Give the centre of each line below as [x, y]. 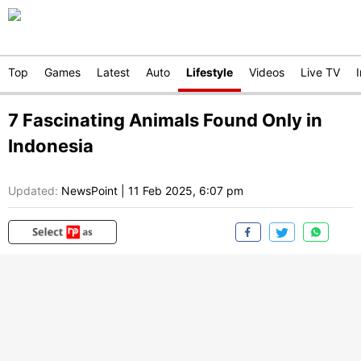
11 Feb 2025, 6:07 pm [186, 191]
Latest [113, 72]
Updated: [33, 191]
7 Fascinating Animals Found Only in [165, 120]
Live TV [320, 72]
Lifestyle [210, 72]
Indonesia [51, 146]
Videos [267, 72]
